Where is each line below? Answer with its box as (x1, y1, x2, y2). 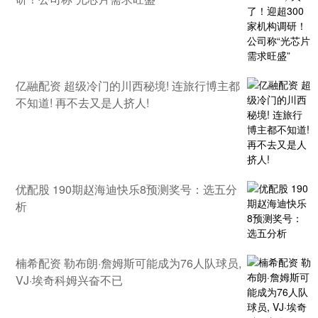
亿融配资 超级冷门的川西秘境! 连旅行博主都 (16, 77, 240, 94)
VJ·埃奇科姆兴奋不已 (16, 271, 123, 288)
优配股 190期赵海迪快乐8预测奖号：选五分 (16, 180, 237, 197)
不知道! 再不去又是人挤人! (16, 94, 149, 111)
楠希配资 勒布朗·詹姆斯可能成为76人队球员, (16, 254, 241, 271)
